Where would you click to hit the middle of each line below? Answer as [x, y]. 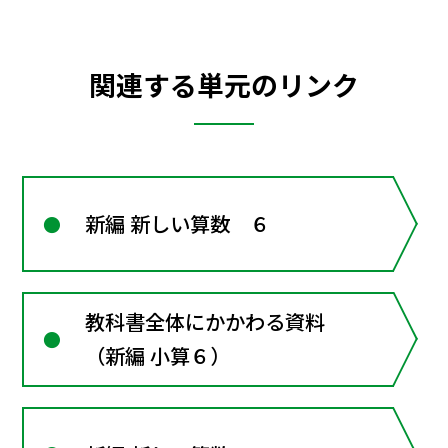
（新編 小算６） [158, 356]
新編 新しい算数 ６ [178, 224]
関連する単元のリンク [224, 84]
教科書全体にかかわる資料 [205, 322]
